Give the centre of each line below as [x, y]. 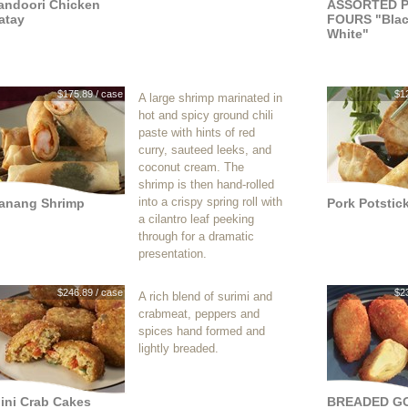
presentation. [173, 254]
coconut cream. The [191, 167]
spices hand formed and [202, 331]
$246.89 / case [90, 292]
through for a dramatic [196, 236]
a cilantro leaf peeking [196, 219]
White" [348, 34]
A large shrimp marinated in [210, 98]
